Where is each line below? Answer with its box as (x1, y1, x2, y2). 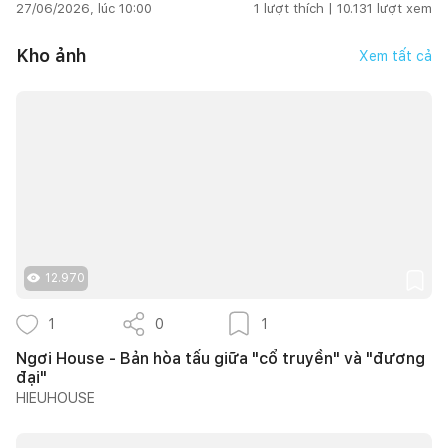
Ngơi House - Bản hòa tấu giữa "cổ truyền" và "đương (16, 348, 425, 368)
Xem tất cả (359, 47, 432, 64)
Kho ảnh (16, 45, 86, 67)
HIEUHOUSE (16, 389, 95, 406)
